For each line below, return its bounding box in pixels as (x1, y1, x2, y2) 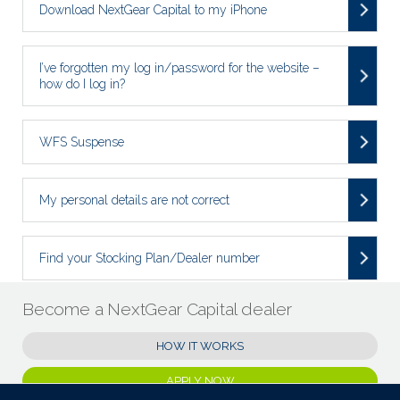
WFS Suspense (39, 134, 124, 149)
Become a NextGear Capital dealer (22, 298, 292, 320)
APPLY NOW (165, 373, 235, 387)
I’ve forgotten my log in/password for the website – (39, 60, 320, 75)
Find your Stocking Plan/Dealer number (39, 250, 260, 265)
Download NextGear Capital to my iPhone (39, 2, 267, 17)
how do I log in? (39, 76, 125, 91)
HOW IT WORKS (156, 338, 244, 353)
